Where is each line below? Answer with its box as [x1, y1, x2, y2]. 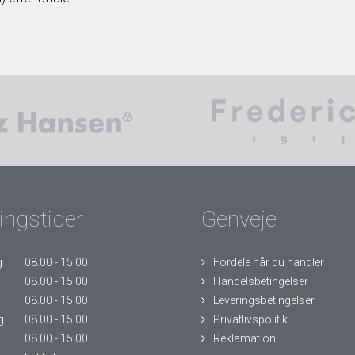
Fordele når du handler [212, 256, 324, 269]
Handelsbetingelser [212, 275, 308, 288]
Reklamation [212, 332, 276, 345]
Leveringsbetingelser [212, 294, 315, 307]
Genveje [200, 206, 277, 232]
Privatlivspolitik [212, 313, 288, 326]
